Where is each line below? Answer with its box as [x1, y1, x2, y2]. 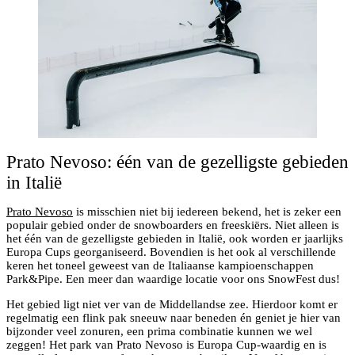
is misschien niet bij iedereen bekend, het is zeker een [73, 205, 342, 219]
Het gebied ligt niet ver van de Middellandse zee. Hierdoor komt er [6, 298, 338, 311]
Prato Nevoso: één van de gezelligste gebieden [6, 152, 349, 173]
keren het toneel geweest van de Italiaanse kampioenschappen [6, 259, 314, 273]
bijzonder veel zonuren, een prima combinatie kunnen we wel [6, 325, 312, 338]
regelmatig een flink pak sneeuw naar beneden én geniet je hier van [6, 311, 341, 325]
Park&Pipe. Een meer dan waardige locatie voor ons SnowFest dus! [6, 273, 340, 286]
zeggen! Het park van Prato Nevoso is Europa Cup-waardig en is [6, 338, 326, 352]
